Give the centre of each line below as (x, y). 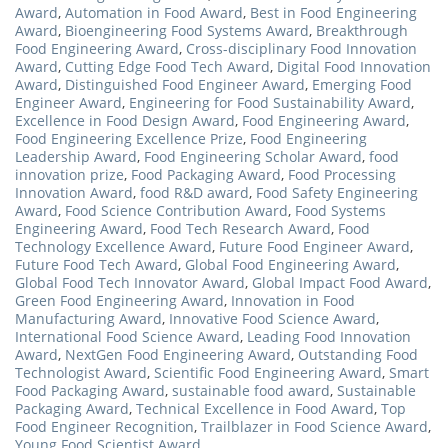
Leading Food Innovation (329, 336)
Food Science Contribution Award (176, 210)
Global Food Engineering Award (290, 264)
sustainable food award (251, 390)
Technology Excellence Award (113, 246)
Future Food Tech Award (96, 264)
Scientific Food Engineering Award (268, 372)
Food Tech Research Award (240, 228)
